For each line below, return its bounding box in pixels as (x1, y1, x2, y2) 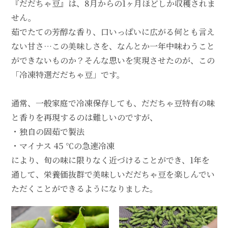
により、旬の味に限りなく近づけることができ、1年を (11, 154, 210, 166)
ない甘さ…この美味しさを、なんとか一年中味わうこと (11, 40, 215, 52)
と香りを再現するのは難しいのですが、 (11, 111, 158, 123)
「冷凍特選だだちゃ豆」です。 (11, 68, 125, 80)
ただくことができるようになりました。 (11, 182, 158, 194)
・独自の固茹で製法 (11, 125, 84, 137)
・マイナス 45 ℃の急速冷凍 (11, 139, 115, 152)
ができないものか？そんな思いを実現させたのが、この (11, 54, 215, 66)
